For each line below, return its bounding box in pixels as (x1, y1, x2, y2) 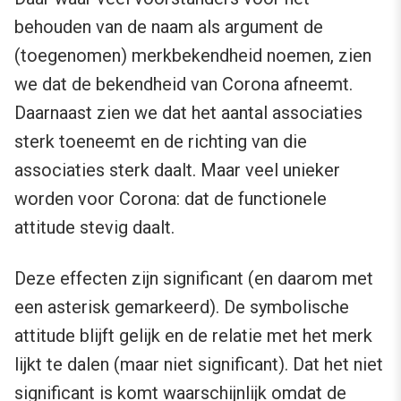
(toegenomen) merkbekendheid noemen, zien (14, 45, 371, 67)
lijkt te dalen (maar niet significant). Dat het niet (14, 354, 383, 376)
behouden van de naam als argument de (14, 16, 323, 38)
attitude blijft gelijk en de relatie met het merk (14, 325, 372, 347)
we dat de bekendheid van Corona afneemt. (14, 73, 353, 96)
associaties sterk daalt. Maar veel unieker (14, 159, 340, 182)
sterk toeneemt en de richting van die (14, 131, 307, 153)
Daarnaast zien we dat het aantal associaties (14, 102, 363, 124)
